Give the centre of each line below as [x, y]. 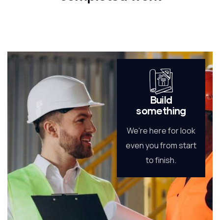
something [161, 111]
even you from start [161, 146]
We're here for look [161, 131]
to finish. [161, 160]
